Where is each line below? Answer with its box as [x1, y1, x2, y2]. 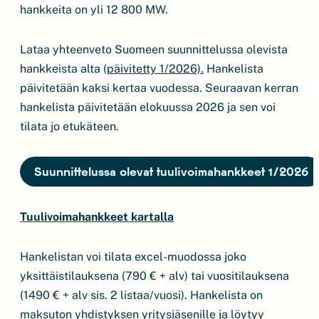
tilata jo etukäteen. [20, 120, 119, 133]
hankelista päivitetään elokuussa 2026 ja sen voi [20, 100, 276, 114]
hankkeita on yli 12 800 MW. [20, 3, 168, 16]
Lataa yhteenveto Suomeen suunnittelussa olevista [20, 43, 288, 56]
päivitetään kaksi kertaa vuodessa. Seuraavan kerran [20, 81, 298, 95]
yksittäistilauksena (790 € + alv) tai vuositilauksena [20, 269, 289, 283]
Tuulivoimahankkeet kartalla [20, 210, 174, 224]
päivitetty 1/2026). [107, 62, 204, 75]
